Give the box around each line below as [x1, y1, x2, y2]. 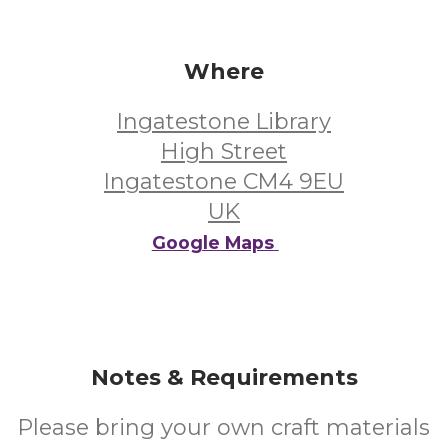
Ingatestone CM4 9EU [104, 168, 344, 195]
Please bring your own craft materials [18, 414, 430, 441]
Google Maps [151, 232, 274, 253]
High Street [161, 138, 287, 165]
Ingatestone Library [117, 108, 331, 135]
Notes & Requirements [90, 364, 358, 391]
